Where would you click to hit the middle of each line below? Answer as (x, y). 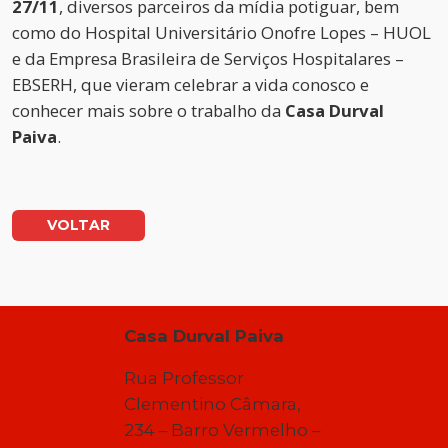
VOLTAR (78, 225)
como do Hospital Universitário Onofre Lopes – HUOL (221, 33)
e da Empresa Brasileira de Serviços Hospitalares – (208, 59)
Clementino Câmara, (213, 404)
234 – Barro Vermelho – (222, 430)
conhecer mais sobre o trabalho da (148, 111)
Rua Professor (184, 378)
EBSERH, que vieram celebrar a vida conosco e (190, 85)
